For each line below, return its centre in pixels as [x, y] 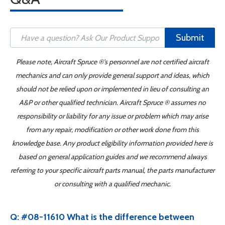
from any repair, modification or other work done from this [113, 130]
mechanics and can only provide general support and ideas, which [113, 75]
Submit [190, 38]
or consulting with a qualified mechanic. [113, 184]
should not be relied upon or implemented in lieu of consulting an [113, 89]
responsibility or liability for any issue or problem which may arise [113, 116]
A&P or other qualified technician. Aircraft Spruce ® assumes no [113, 102]
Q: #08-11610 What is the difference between [102, 217]
